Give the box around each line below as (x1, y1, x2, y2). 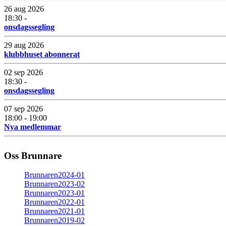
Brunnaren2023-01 (24, 189, 85, 198)
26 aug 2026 (4, 4, 44, 13)
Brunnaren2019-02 (24, 216, 85, 225)
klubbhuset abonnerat (4, 49, 80, 59)
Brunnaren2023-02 (24, 180, 85, 189)
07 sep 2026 (4, 104, 43, 113)
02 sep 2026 (4, 68, 43, 77)
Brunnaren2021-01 (24, 207, 85, 216)
